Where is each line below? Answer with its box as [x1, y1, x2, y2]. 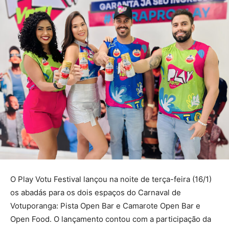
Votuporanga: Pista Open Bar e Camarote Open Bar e [10, 200, 200, 211]
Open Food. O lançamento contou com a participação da [10, 214, 211, 224]
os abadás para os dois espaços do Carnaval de [10, 187, 181, 197]
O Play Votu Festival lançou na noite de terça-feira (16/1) [10, 174, 212, 184]
